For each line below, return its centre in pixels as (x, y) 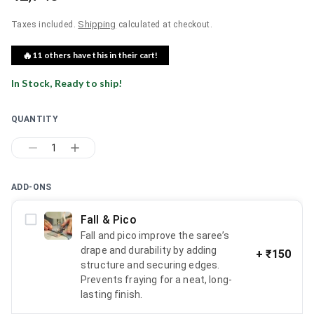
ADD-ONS (32, 187)
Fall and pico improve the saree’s (155, 235)
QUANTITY (35, 119)
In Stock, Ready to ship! (67, 83)
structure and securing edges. (150, 265)
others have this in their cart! (100, 55)
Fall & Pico (109, 219)
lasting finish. (112, 294)
